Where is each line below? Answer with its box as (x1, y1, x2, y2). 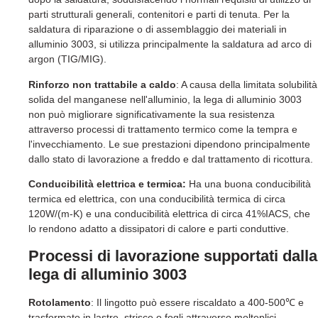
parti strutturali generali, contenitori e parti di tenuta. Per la (28, 9, 290, 21)
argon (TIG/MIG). (28, 53, 106, 65)
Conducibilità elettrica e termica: (28, 178, 186, 190)
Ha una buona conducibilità (186, 178, 311, 190)
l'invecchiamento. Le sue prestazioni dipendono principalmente (28, 138, 310, 150)
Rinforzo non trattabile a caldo (28, 78, 176, 90)
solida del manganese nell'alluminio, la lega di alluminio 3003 (28, 93, 302, 105)
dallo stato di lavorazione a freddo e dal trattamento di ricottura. (28, 153, 313, 165)
